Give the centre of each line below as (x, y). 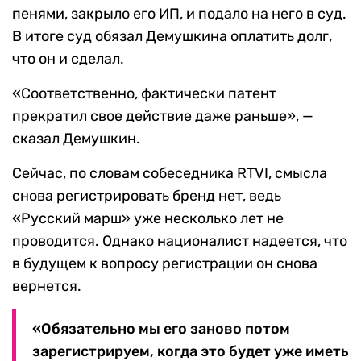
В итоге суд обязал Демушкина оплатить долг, (172, 37)
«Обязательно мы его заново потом (161, 329)
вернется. (47, 286)
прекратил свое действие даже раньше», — (163, 116)
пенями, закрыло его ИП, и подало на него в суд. (179, 14)
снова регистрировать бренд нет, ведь (147, 196)
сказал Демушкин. (76, 139)
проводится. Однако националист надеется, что (180, 241)
